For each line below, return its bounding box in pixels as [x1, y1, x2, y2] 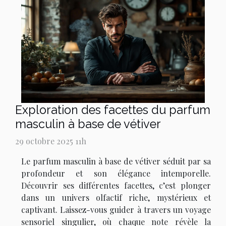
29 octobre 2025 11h [15, 136, 86, 147]
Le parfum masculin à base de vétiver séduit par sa [21, 156, 211, 167]
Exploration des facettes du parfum [15, 103, 210, 117]
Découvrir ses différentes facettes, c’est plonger [21, 180, 211, 191]
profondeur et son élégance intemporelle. [21, 168, 211, 179]
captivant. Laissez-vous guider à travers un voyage [21, 204, 211, 215]
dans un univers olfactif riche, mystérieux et [21, 192, 211, 203]
